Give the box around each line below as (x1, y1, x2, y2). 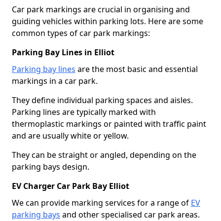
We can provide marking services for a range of (12, 197, 191, 208)
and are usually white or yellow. (12, 130, 129, 141)
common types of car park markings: (12, 27, 150, 38)
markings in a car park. (12, 75, 98, 86)
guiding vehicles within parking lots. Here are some (12, 15, 203, 27)
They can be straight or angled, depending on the (12, 149, 196, 160)
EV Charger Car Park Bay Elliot (12, 180, 129, 191)
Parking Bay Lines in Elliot (12, 46, 114, 58)
